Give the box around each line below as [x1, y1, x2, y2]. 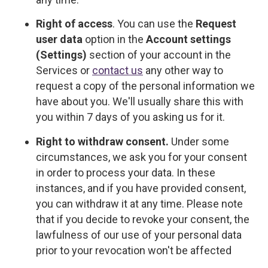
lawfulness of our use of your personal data [36, 228, 242, 241]
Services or [36, 64, 92, 77]
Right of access [36, 17, 112, 31]
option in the [83, 33, 146, 46]
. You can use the [112, 17, 196, 31]
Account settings [146, 33, 231, 46]
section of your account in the [87, 48, 231, 62]
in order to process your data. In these [36, 166, 215, 179]
